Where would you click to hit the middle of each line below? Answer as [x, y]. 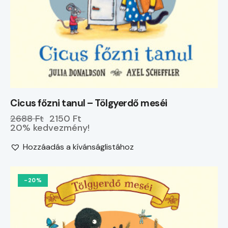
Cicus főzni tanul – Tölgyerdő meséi [89, 103]
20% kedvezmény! [50, 127]
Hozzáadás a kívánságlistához [78, 147]
